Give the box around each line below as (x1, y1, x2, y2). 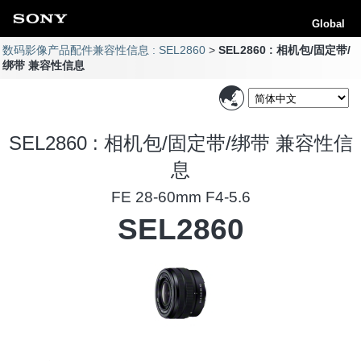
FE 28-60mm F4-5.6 (110, 188, 251, 205)
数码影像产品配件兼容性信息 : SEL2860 (2, 44, 206, 56)
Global (312, 18, 345, 30)
